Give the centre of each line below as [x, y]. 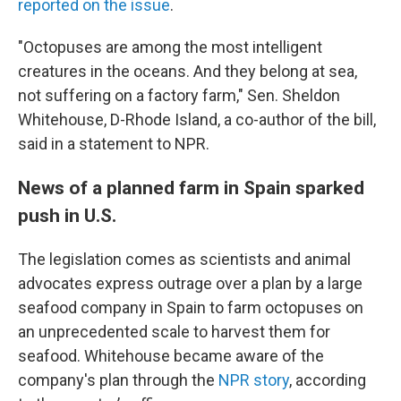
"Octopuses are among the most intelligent [170, 47]
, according [328, 380]
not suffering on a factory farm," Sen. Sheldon [179, 95]
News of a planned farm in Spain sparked [191, 188]
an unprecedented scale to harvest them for [174, 332]
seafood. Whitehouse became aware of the [171, 356]
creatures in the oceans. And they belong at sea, [188, 71]
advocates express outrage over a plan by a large [190, 283]
